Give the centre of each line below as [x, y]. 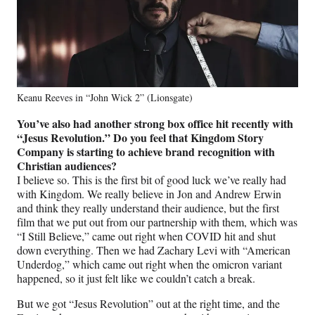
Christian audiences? [67, 166]
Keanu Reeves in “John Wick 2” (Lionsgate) [105, 98]
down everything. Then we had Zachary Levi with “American [154, 250]
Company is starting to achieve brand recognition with [146, 152]
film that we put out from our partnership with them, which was [157, 222]
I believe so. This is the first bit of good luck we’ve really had [152, 180]
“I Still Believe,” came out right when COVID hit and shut [146, 236]
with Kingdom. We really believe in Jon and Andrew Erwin [149, 194]
